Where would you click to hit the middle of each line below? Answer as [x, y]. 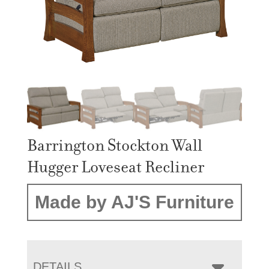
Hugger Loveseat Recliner [115, 167]
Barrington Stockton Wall [114, 146]
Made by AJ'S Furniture [134, 202]
